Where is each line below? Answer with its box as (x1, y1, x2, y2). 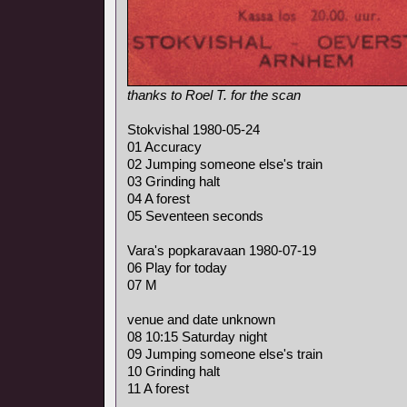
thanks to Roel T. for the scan (127, 87, 301, 103)
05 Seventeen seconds (127, 208, 263, 223)
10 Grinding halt (127, 363, 220, 379)
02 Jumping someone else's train (127, 156, 323, 172)
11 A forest (127, 381, 189, 396)
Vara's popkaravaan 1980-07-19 (127, 243, 316, 258)
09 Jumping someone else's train (127, 346, 323, 362)
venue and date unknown (127, 312, 275, 327)
